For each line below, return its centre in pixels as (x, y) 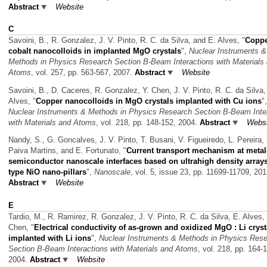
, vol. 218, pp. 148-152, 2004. (148, 122)
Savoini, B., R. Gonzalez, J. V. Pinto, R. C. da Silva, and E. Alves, (125, 40)
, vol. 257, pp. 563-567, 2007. (83, 72)
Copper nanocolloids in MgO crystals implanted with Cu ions (149, 101)
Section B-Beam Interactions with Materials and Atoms (103, 249)
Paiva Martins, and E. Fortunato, (66, 151)
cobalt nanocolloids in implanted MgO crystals (95, 51)
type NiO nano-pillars (47, 172)
